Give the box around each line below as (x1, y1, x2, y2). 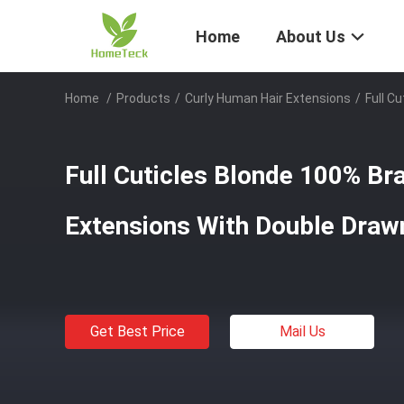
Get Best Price (89, 323, 185, 340)
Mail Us (279, 323, 326, 340)
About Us (276, 27, 345, 47)
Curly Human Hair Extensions (185, 91, 351, 106)
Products (116, 91, 170, 106)
